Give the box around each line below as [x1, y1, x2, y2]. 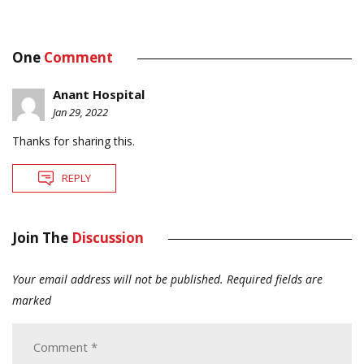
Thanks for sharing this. [12, 132, 135, 149]
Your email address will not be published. [12, 271, 223, 287]
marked [12, 292, 51, 308]
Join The [12, 227, 71, 247]
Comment [44, 47, 113, 67]
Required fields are [227, 271, 323, 287]
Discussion [71, 227, 144, 247]
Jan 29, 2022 [53, 104, 108, 119]
